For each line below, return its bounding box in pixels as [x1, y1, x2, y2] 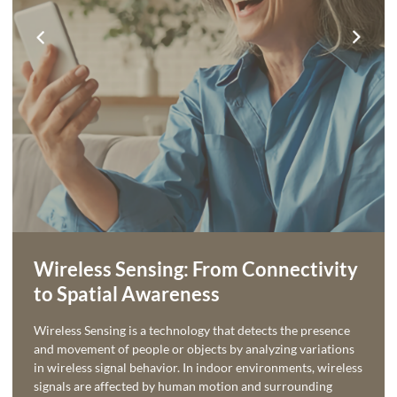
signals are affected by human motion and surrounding [34, 378, 332, 394]
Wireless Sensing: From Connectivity [34, 257, 358, 282]
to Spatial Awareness [34, 282, 220, 307]
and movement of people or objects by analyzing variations [34, 341, 354, 357]
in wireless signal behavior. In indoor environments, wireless [34, 360, 362, 376]
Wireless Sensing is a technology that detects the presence [34, 323, 350, 339]
